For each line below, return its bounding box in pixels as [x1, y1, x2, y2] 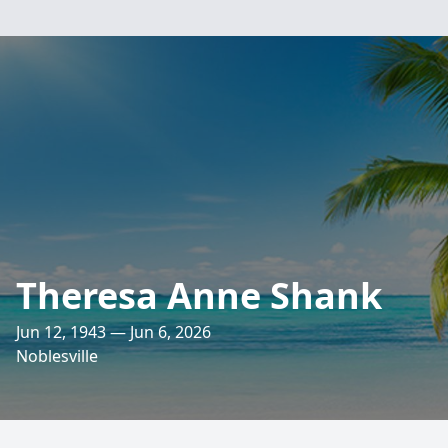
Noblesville [16, 345, 98, 367]
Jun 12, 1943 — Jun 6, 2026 [16, 321, 211, 343]
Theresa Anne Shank [16, 271, 382, 320]
